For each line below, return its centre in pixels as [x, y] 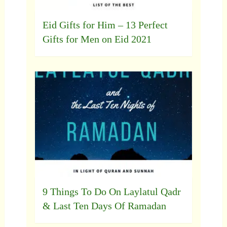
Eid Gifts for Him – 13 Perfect [105, 25]
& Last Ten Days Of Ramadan [104, 205]
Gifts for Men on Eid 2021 [97, 39]
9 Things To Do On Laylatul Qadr [111, 191]
